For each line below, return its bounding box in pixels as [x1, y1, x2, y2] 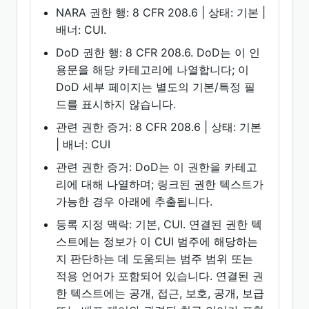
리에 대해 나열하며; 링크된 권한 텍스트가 [56, 177, 264, 191]
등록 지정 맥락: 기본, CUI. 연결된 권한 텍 [56, 217, 263, 231]
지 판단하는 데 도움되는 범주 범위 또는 [56, 252, 254, 266]
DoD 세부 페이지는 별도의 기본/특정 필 [56, 80, 256, 94]
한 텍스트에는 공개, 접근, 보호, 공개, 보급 [56, 286, 265, 300]
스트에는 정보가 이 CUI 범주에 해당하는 [56, 235, 259, 248]
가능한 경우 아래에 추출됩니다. [56, 195, 213, 208]
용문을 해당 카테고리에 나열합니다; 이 [56, 63, 250, 77]
